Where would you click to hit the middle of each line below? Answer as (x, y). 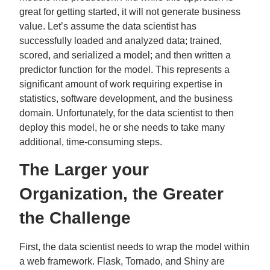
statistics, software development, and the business (126, 99)
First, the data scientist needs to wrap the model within (134, 247)
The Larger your (84, 170)
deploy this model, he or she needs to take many (122, 127)
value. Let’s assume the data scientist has (108, 26)
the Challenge (75, 218)
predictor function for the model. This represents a (124, 70)
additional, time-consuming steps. (91, 142)
